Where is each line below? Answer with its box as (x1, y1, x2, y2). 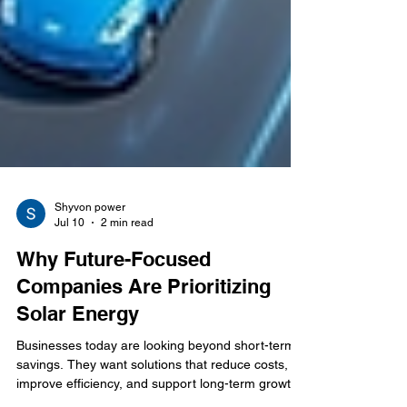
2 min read (101, 255, 154, 269)
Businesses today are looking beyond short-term (16, 378, 295, 392)
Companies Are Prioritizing (16, 314, 271, 338)
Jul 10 (55, 255, 84, 269)
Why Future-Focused (16, 287, 211, 311)
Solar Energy (16, 342, 139, 365)
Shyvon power (55, 241, 125, 253)
